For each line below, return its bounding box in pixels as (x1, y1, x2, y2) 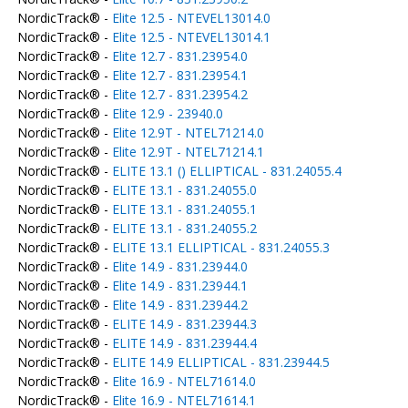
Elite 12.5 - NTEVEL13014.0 (111, 9, 270, 26)
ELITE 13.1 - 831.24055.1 (111, 200, 257, 218)
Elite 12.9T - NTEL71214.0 (111, 124, 264, 141)
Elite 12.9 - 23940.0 (111, 105, 223, 122)
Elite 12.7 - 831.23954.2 (111, 86, 248, 103)
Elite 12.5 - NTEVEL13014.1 (111, 28, 270, 46)
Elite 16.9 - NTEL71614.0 (111, 372, 256, 390)
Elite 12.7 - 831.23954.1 (111, 66, 248, 84)
